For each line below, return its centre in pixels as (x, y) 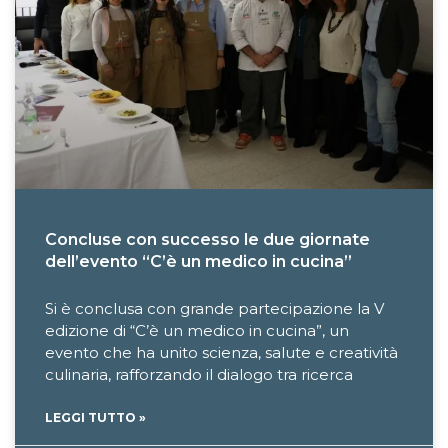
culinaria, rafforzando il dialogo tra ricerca (199, 374)
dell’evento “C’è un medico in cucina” (198, 261)
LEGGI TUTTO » (95, 417)
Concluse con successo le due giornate (207, 239)
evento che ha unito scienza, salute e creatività (221, 352)
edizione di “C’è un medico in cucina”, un (197, 330)
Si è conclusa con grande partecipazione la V (214, 308)
